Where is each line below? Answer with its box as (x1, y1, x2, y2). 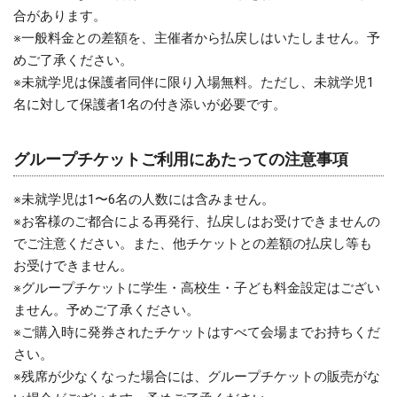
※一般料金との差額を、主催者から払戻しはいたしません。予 (13, 30, 380, 47)
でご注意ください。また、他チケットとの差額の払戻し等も (13, 235, 372, 252)
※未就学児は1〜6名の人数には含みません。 (13, 191, 275, 207)
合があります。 (13, 8, 106, 25)
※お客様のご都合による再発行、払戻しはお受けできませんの (13, 213, 380, 230)
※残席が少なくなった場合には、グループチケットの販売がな (13, 368, 380, 385)
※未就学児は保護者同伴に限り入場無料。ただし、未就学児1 (13, 74, 374, 91)
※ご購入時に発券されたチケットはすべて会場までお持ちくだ (13, 323, 380, 340)
